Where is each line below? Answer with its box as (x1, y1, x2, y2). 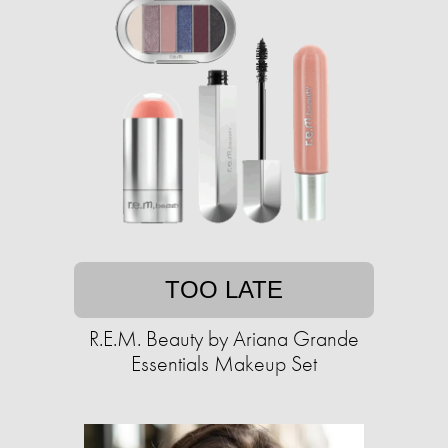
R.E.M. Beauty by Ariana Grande (89, 324, 359, 354)
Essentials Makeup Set (131, 349, 317, 379)
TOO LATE (165, 276, 283, 304)
